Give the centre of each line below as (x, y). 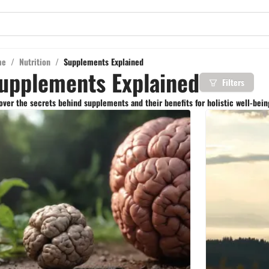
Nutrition (35, 62)
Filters (233, 82)
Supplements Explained (104, 62)
